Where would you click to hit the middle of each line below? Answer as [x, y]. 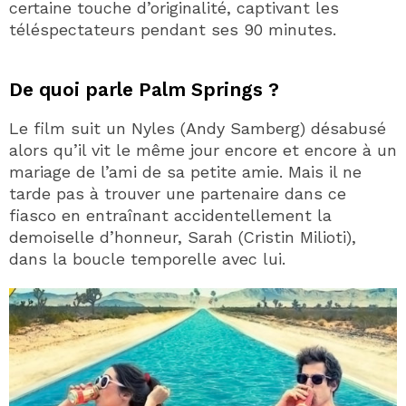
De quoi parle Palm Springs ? [144, 89]
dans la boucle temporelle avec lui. [147, 258]
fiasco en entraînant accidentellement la [170, 215]
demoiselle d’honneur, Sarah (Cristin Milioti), [183, 237]
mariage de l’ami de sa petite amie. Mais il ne [185, 171]
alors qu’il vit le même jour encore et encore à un [203, 150]
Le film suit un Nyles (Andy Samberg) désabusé [198, 128]
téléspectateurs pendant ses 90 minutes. [173, 29]
